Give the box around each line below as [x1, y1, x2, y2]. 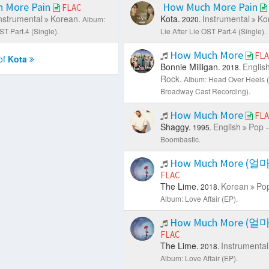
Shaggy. [160, 120, 191, 133]
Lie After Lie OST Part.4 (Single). [160, 25, 266, 36]
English [213, 120, 241, 133]
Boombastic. [160, 133, 201, 144]
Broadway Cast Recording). [160, 85, 250, 96]
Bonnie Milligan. [160, 60, 220, 73]
